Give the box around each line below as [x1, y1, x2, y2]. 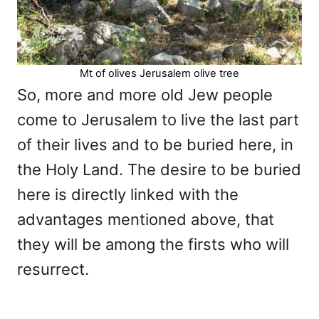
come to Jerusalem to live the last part [17, 110, 299, 129]
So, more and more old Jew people [17, 85, 273, 104]
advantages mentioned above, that [17, 209, 274, 229]
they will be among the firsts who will [17, 234, 289, 253]
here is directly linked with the [17, 184, 239, 204]
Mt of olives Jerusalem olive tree [80, 66, 239, 80]
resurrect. [17, 259, 89, 278]
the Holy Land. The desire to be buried [17, 159, 301, 179]
